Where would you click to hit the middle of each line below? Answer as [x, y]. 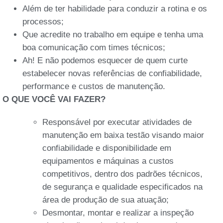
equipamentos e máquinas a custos [108, 161]
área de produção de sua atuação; [106, 200]
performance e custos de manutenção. [94, 86]
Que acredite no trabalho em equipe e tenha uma [113, 34]
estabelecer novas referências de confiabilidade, [112, 73]
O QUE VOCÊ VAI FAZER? [54, 99]
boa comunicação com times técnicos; [94, 47]
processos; [43, 21]
